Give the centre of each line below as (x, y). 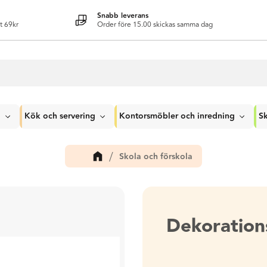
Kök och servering (60, 116)
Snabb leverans (123, 15)
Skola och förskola (156, 156)
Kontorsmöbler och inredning (177, 116)
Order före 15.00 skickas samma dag (155, 24)
